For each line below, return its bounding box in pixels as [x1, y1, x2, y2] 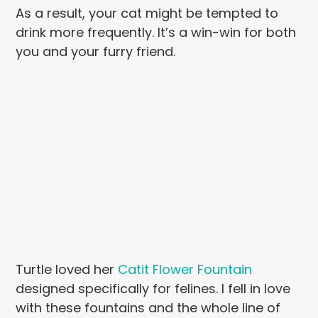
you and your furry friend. [16, 43, 176, 61]
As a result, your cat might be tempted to [16, 4, 279, 23]
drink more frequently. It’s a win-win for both [16, 23, 297, 42]
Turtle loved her [16, 261, 119, 279]
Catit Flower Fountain [118, 261, 253, 279]
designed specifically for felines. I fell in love [16, 280, 291, 298]
